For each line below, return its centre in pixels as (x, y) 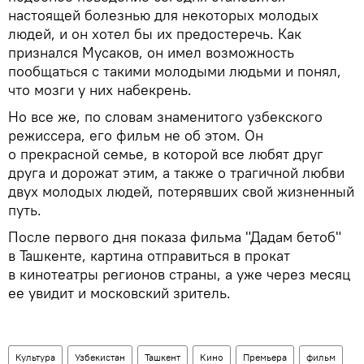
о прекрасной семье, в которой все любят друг (166, 154)
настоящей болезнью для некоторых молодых (163, 15)
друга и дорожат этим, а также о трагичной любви (176, 172)
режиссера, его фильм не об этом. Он (136, 135)
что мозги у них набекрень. (100, 89)
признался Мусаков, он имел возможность (151, 52)
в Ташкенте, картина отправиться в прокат (149, 255)
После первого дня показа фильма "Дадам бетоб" (175, 236)
